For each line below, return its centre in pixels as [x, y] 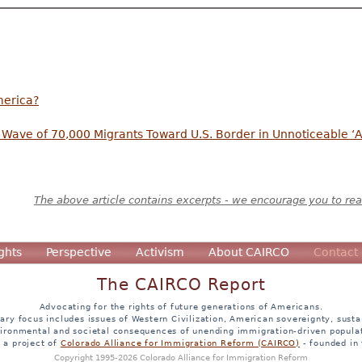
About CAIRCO [249, 253]
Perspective [79, 253]
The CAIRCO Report [181, 285]
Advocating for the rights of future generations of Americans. [181, 307]
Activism [160, 253]
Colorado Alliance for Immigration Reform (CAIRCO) [180, 343]
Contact [336, 253]
